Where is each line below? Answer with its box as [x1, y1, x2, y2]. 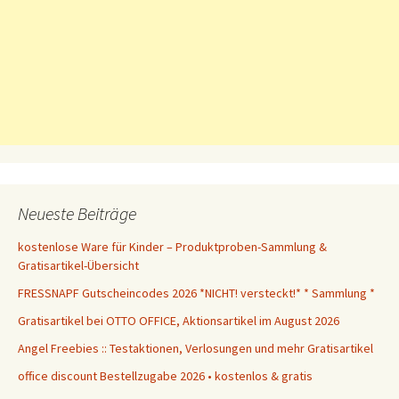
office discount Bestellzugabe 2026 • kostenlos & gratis [18, 368, 313, 384]
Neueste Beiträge [18, 202, 136, 224]
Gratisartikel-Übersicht [18, 257, 139, 273]
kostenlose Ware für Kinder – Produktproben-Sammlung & [18, 239, 327, 255]
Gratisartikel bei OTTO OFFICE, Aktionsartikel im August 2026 [18, 313, 339, 329]
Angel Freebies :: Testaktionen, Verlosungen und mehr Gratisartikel [18, 340, 373, 356]
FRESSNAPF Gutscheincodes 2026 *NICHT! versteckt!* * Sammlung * [18, 285, 375, 301]
